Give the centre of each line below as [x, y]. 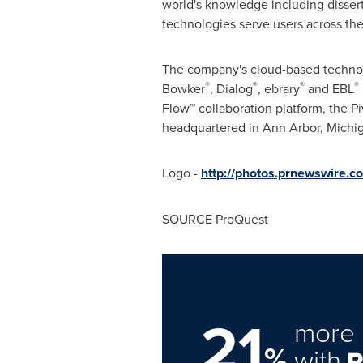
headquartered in [212, 127]
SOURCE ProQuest [215, 219]
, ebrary [278, 88]
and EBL [329, 88]
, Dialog [231, 88]
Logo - [181, 173]
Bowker [183, 88]
